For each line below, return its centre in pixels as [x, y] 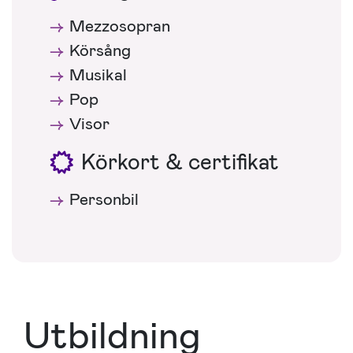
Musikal [98, 75]
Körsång [100, 51]
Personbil [104, 200]
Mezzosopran [119, 26]
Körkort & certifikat [180, 162]
